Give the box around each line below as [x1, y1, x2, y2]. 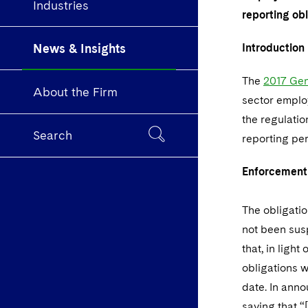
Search [33, 128, 72, 143]
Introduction [242, 41, 305, 54]
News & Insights [33, 41, 126, 56]
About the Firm [33, 85, 118, 100]
